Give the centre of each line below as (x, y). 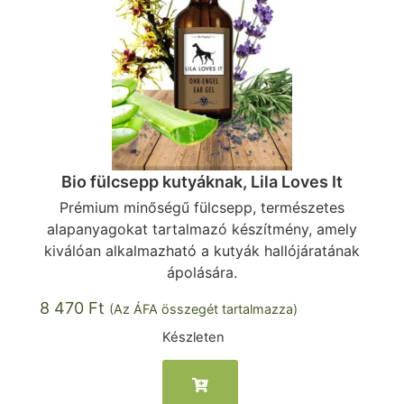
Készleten (193, 337)
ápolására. (202, 272)
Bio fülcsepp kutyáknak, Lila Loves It (202, 182)
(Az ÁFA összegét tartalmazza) (203, 309)
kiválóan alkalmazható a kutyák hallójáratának (202, 251)
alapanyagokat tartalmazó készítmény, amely (202, 229)
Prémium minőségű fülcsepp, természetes (202, 207)
